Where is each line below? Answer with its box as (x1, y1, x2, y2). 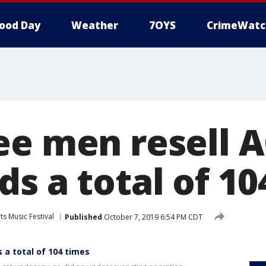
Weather (71, 18, 118, 32)
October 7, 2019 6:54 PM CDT (102, 211, 202, 222)
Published (65, 211, 102, 222)
